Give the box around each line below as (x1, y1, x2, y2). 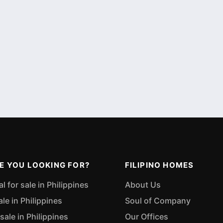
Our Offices (124, 212, 168, 222)
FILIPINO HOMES (124, 160, 194, 170)
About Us (124, 180, 161, 190)
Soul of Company (124, 196, 191, 206)
